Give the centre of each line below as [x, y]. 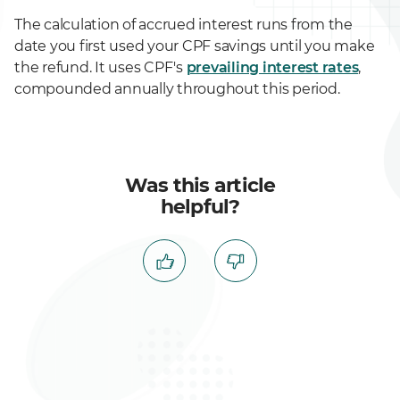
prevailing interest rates [272, 67]
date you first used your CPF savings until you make [195, 46]
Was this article [200, 185]
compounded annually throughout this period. [177, 89]
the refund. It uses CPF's [100, 67]
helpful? [200, 207]
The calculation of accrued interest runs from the [183, 25]
